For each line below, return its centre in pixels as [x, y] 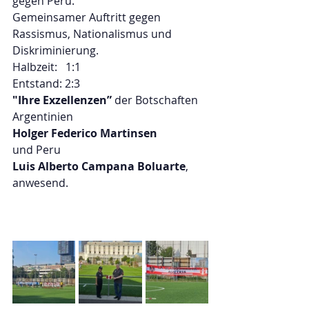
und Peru [38, 150]
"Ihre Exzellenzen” [62, 100]
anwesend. [40, 183]
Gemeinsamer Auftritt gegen [88, 17]
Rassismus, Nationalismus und [93, 34]
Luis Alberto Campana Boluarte [99, 166]
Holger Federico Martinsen [86, 133]
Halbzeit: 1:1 [47, 67]
